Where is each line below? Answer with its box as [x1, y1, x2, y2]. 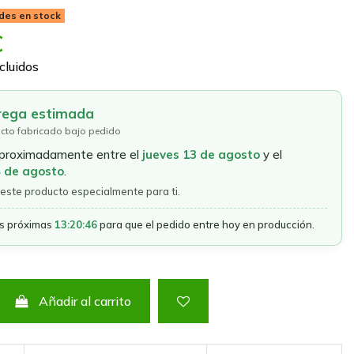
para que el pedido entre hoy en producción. [96, 218, 314, 232]
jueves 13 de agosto [141, 147, 260, 163]
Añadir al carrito [39, 293, 132, 310]
